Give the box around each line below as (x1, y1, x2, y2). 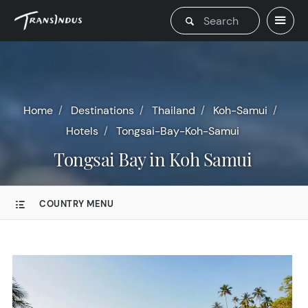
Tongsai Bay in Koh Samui (63, 147, 252, 171)
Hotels (66, 124, 98, 138)
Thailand (151, 103, 195, 118)
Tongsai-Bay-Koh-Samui (116, 124, 239, 138)
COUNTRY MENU (39, 198, 113, 210)
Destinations (70, 103, 134, 118)
